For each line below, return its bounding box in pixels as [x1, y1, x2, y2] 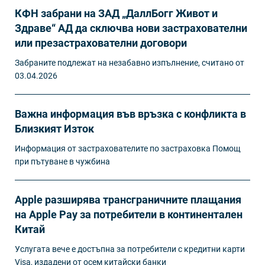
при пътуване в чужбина [15, 156, 110, 166]
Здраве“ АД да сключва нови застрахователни [15, 21, 247, 34]
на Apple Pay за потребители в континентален [15, 208, 243, 221]
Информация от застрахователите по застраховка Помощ [15, 143, 241, 153]
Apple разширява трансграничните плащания [15, 193, 241, 206]
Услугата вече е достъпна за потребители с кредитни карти [15, 244, 245, 254]
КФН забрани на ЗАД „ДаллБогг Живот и [15, 7, 218, 20]
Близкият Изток [15, 122, 94, 135]
